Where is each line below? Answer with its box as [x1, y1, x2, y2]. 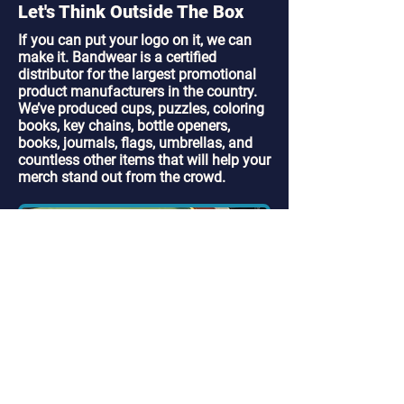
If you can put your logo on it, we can [18, 32, 252, 49]
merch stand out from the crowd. [18, 169, 225, 186]
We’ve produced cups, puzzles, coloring [18, 100, 264, 117]
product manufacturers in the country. [18, 83, 257, 100]
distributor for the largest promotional [18, 66, 256, 83]
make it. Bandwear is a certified [18, 49, 216, 66]
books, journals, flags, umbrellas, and [18, 134, 252, 151]
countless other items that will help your [18, 151, 271, 169]
